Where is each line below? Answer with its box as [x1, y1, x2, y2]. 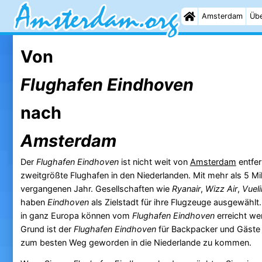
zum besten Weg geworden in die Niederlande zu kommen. [20, 237, 251, 247]
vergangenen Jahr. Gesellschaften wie [20, 183, 172, 194]
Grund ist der [20, 223, 74, 234]
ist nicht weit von [118, 156, 190, 167]
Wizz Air [205, 183, 237, 194]
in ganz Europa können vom [20, 210, 132, 220]
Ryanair [171, 183, 201, 194]
